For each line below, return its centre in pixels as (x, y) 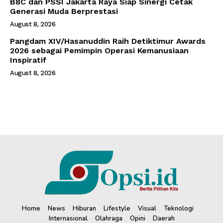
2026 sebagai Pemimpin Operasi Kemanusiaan (99, 50)
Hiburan (84, 208)
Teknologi (179, 208)
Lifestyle (117, 208)
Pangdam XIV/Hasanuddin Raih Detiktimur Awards (108, 41)
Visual (147, 208)
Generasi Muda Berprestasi (64, 11)
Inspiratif (28, 60)
